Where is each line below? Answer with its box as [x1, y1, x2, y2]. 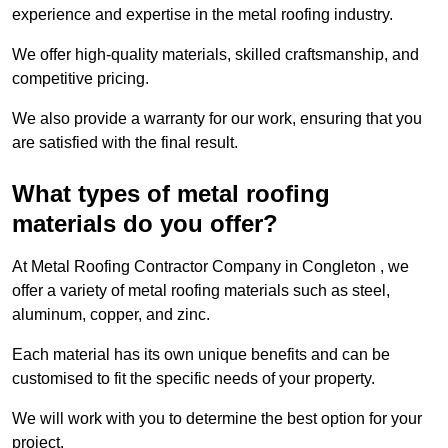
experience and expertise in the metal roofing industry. [12, 6, 393, 24]
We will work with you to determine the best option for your [12, 410, 422, 428]
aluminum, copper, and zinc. [12, 306, 210, 324]
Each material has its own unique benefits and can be [12, 346, 390, 364]
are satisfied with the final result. [12, 134, 238, 152]
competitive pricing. [12, 70, 149, 88]
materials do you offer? [12, 210, 278, 238]
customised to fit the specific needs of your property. [12, 370, 375, 388]
